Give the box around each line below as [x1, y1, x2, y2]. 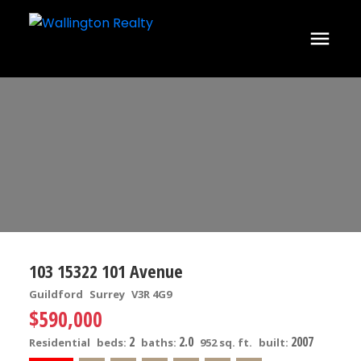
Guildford [28, 286, 83, 301]
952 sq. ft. [199, 334, 252, 350]
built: [258, 334, 291, 350]
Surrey [89, 286, 125, 301]
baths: [140, 334, 179, 350]
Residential [28, 334, 90, 350]
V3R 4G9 [131, 286, 172, 301]
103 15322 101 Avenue [28, 258, 183, 283]
